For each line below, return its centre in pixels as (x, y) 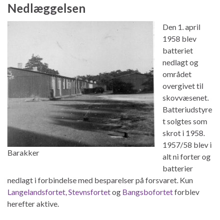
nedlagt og (180, 62)
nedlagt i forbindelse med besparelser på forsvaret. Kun (100, 180)
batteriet (178, 50)
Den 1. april (181, 27)
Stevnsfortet (89, 192)
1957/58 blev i (187, 144)
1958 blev (179, 38)
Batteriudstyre (187, 109)
